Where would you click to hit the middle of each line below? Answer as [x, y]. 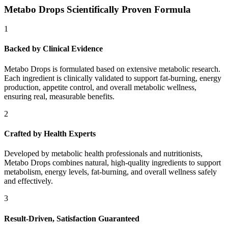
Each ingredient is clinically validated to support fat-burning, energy [113, 78]
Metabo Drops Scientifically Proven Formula [97, 9]
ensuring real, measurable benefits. [59, 96]
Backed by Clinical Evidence [53, 49]
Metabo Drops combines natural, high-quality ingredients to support [112, 163]
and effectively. [28, 181]
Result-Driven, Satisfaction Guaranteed [72, 218]
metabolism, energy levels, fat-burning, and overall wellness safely [110, 172]
